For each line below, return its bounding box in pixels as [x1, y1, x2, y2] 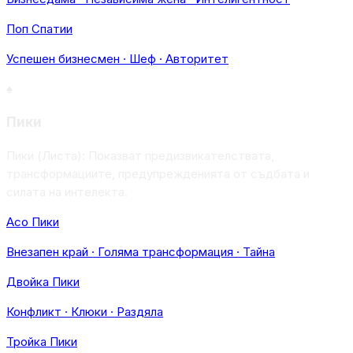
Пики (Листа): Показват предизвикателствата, [6, 148, 274, 163]
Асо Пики [6, 214, 59, 229]
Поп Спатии [6, 20, 72, 36]
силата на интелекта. [6, 184, 128, 199]
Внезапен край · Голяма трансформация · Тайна [6, 244, 275, 259]
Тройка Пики [6, 334, 77, 349]
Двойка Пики [6, 274, 80, 289]
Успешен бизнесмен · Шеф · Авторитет [6, 50, 229, 66]
